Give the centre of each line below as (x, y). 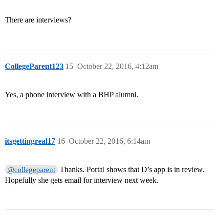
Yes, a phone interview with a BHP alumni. (72, 95)
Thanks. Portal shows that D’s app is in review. (131, 170)
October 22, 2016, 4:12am (118, 66)
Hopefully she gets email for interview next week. (82, 180)
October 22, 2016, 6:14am (109, 141)
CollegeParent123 (34, 66)
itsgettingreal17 (30, 141)
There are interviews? (38, 20)
